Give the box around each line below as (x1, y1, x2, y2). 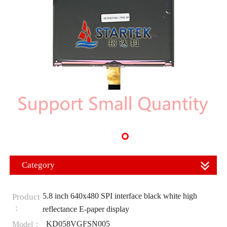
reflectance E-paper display (42, 204, 129, 213)
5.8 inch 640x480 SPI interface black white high (42, 191, 197, 200)
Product (12, 192, 40, 202)
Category (22, 160, 55, 170)
